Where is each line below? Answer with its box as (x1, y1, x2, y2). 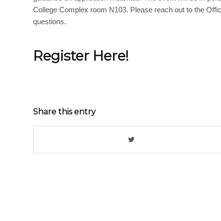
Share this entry (33, 107, 96, 117)
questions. (33, 17, 66, 26)
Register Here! (33, 47, 129, 64)
